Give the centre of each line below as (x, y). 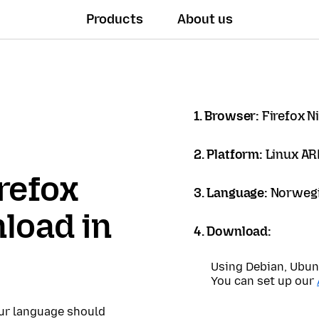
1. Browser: (228, 116)
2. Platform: (230, 155)
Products (115, 19)
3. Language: (232, 193)
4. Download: (232, 231)
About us (205, 19)
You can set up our (264, 281)
